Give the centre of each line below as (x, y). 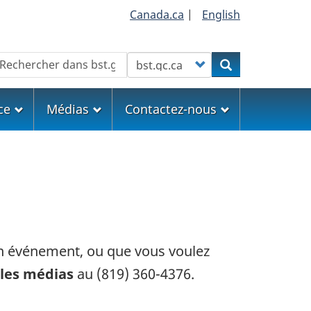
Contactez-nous (171, 109)
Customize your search (190, 60)
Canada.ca (157, 15)
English (221, 15)
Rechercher (262, 64)
